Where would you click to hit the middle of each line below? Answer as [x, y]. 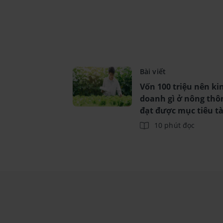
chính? [153, 122]
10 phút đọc [175, 125]
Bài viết [153, 71]
